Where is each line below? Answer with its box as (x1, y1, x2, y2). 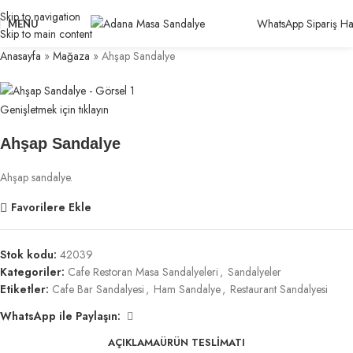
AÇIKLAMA (108, 335, 160, 351)
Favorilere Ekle (10, 199, 91, 216)
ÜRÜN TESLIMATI (160, 335, 245, 351)
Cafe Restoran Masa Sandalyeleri (68, 263, 218, 280)
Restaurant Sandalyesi (230, 281, 328, 297)
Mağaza (53, 48, 90, 64)
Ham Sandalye (154, 281, 221, 297)
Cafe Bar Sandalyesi (52, 281, 144, 297)
